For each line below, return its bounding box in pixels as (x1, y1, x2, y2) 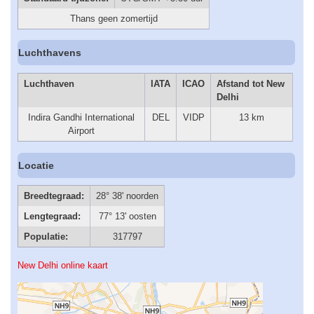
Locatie (18, 160, 55, 172)
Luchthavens (18, 47, 82, 59)
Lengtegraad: (23, 211, 81, 222)
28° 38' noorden (96, 191, 158, 202)
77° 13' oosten (98, 211, 156, 222)
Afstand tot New (216, 78, 285, 89)
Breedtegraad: (23, 191, 84, 202)
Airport (68, 125, 95, 136)
